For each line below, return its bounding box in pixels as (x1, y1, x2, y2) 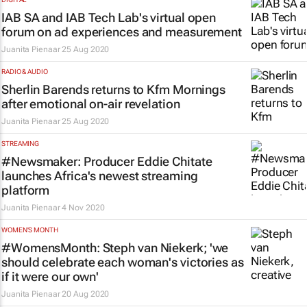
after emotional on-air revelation (1, 97, 180, 111)
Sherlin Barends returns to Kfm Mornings (1, 82, 226, 97)
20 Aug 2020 (62, 289, 110, 299)
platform (1, 183, 50, 197)
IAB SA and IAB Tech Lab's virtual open (1, 10, 217, 25)
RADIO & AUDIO (1, 68, 48, 75)
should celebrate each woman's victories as (1, 255, 244, 269)
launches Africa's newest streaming (1, 169, 198, 183)
